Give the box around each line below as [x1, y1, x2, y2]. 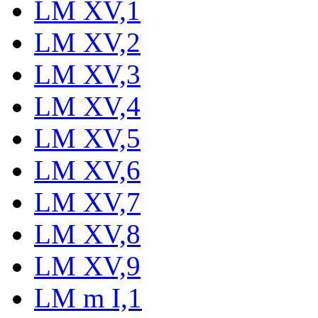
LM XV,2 [34, 26, 141, 57]
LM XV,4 [34, 90, 141, 121]
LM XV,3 [34, 58, 141, 89]
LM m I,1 [34, 282, 142, 313]
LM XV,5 [34, 122, 141, 153]
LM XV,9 [34, 250, 141, 281]
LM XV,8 [34, 218, 141, 249]
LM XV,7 [34, 186, 141, 217]
